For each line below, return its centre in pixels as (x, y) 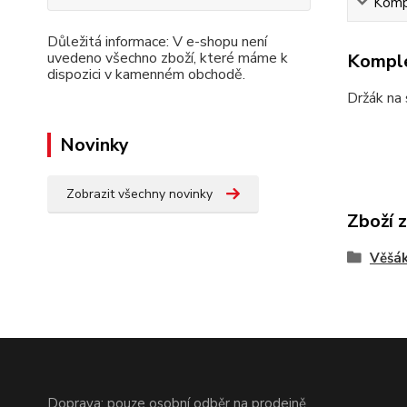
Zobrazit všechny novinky (139, 194)
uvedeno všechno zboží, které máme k (168, 58)
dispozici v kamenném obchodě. (146, 74)
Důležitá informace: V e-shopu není (157, 42)
